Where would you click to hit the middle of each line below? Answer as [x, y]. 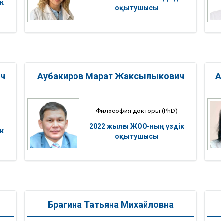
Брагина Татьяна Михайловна [110, 205]
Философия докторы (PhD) [137, 110]
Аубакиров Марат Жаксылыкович [110, 76]
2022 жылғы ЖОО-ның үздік [137, 126]
